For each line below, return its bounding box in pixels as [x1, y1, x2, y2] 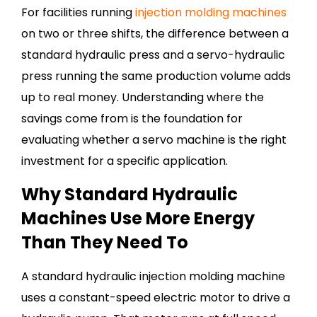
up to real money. [21, 89, 119, 105]
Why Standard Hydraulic [21, 183, 238, 206]
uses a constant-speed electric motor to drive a [21, 289, 290, 306]
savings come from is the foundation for [21, 110, 243, 127]
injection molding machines [135, 4, 287, 21]
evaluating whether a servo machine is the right [21, 132, 287, 148]
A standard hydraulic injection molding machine [21, 268, 285, 284]
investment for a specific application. [21, 153, 228, 169]
